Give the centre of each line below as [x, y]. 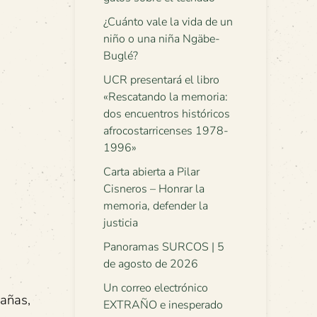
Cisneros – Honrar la [154, 189]
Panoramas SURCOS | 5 [164, 247]
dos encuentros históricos [167, 114]
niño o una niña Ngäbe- [162, 39]
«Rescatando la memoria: [166, 97]
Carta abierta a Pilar [151, 172]
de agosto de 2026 [151, 264]
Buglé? [121, 56]
